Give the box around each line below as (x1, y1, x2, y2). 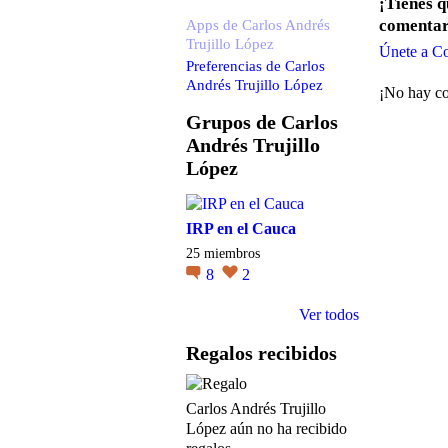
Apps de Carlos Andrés (186, 16, 330, 33)
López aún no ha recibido (186, 420, 347, 437)
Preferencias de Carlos (186, 57, 325, 74)
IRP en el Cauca (186, 220, 296, 237)
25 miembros (186, 245, 260, 261)
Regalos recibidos (186, 342, 337, 364)
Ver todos (299, 306, 359, 323)
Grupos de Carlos (186, 111, 338, 133)
